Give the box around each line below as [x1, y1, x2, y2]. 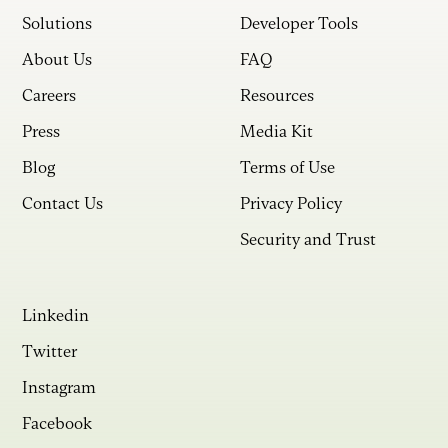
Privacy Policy [240, 194, 342, 214]
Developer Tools [240, 14, 358, 34]
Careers [22, 86, 77, 106]
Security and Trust [240, 230, 376, 250]
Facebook [22, 414, 93, 434]
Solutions [22, 14, 93, 34]
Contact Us [22, 194, 104, 214]
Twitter [22, 342, 78, 362]
